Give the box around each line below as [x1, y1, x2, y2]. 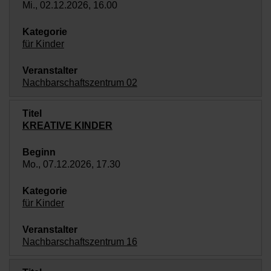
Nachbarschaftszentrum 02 [22, 77, 137, 88]
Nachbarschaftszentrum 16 [22, 237, 137, 247]
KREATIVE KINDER [22, 120, 113, 131]
